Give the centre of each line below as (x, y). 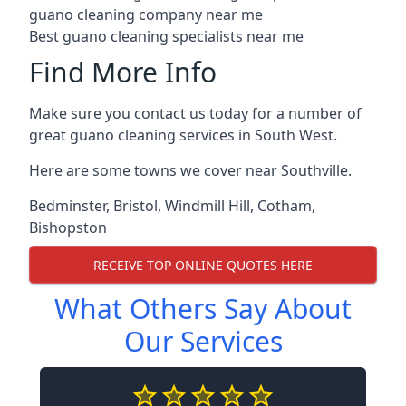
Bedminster (68, 206)
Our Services (203, 341)
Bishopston (68, 227)
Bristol (135, 206)
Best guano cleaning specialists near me (166, 36)
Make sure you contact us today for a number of (195, 113)
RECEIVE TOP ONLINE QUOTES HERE (203, 265)
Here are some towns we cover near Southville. (190, 170)
